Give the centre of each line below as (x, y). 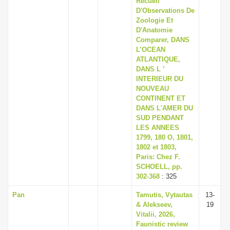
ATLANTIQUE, (158, 59)
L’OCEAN (151, 50)
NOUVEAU (152, 89)
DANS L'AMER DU (165, 108)
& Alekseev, (154, 205)
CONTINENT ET (161, 98)
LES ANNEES (158, 128)
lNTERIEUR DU (160, 79)
